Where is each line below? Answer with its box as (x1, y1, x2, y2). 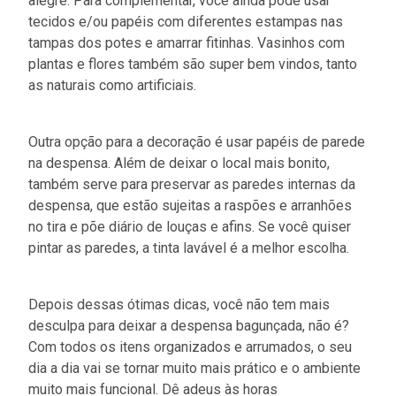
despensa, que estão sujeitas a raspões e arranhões (28, 196, 352, 214)
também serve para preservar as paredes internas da (28, 175, 355, 193)
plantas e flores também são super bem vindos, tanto (28, 55, 357, 72)
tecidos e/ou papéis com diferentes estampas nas (28, 12, 343, 30)
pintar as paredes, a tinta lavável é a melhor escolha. (28, 239, 349, 256)
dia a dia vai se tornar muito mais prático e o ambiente (28, 359, 361, 377)
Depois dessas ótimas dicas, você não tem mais (28, 295, 330, 313)
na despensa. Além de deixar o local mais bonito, (28, 154, 330, 171)
